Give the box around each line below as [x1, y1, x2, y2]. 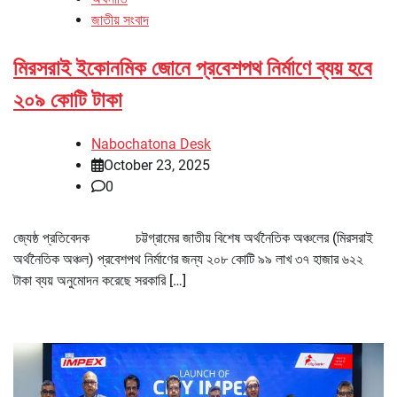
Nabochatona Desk [91, 136, 211, 153]
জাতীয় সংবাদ [91, 12, 149, 29]
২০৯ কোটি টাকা [13, 88, 122, 113]
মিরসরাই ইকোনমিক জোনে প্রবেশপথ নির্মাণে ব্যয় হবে [13, 56, 372, 82]
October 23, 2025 [104, 157, 210, 175]
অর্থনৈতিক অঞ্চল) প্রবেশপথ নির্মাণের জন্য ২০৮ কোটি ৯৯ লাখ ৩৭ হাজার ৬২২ [13, 251, 363, 269]
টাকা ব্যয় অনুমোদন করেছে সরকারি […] [13, 272, 186, 290]
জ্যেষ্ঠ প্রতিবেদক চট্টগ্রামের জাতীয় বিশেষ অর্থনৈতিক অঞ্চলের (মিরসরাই [13, 230, 373, 247]
